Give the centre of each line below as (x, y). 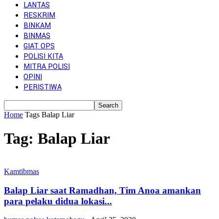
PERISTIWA (43, 87)
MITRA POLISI (47, 67)
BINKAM (37, 26)
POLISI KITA (43, 56)
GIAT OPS (39, 46)
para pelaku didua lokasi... (58, 201)
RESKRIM (39, 15)
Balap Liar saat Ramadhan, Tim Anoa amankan (102, 190)
